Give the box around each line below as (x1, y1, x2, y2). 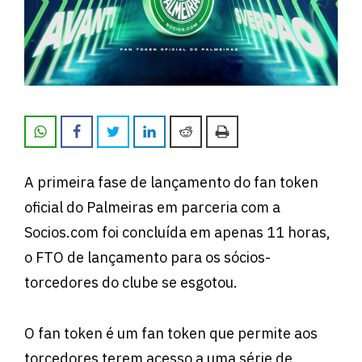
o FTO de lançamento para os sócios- (24, 248, 271, 267)
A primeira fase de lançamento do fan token (24, 173, 318, 192)
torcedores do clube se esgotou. (24, 273, 238, 293)
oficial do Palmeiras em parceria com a (24, 198, 280, 217)
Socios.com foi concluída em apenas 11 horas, (24, 223, 330, 242)
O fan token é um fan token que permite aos (24, 323, 318, 343)
